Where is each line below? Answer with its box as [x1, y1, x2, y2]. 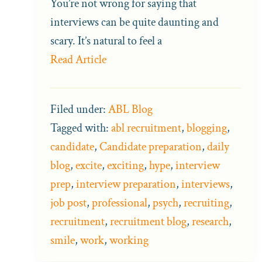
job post [50, 195, 87, 211]
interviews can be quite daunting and [50, 15, 219, 30]
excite [75, 158, 102, 174]
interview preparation [76, 177, 176, 192]
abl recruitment [111, 120, 181, 136]
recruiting [184, 195, 229, 211]
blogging [187, 120, 227, 136]
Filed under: [50, 102, 108, 118]
